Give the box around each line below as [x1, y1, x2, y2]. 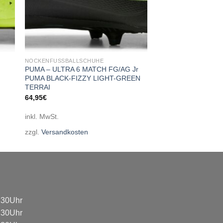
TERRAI [24, 83, 50, 92]
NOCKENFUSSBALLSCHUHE [24, 57, 104, 64]
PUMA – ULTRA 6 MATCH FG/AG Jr [24, 65, 138, 74]
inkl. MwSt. [24, 112, 59, 120]
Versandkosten [41, 128, 88, 136]
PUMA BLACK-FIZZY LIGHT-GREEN [24, 74, 140, 83]
